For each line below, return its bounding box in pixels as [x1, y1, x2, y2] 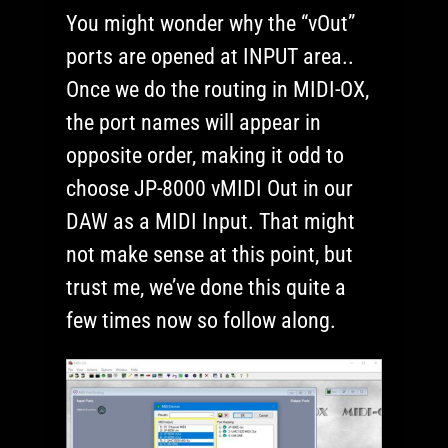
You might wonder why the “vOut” [66, 11, 356, 37]
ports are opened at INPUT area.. [66, 44, 355, 70]
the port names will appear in [66, 110, 322, 136]
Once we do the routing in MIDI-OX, [66, 77, 370, 103]
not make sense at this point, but [66, 242, 354, 268]
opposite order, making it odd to [66, 143, 345, 169]
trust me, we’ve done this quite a [66, 275, 347, 301]
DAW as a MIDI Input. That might [66, 209, 356, 235]
